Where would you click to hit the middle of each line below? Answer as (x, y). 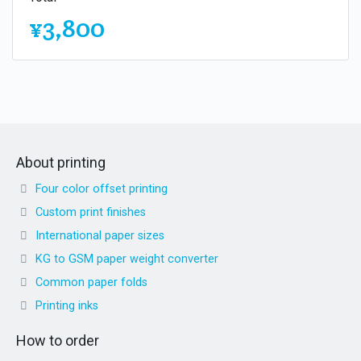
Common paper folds (91, 282)
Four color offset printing (102, 189)
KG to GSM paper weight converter (127, 259)
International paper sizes (100, 235)
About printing (61, 162)
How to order (58, 340)
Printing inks (67, 305)
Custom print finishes (91, 212)
